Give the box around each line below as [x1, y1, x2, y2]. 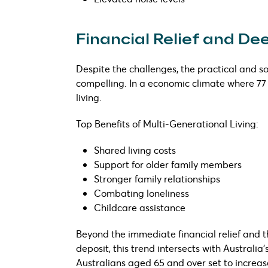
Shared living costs [94, 143, 176, 156]
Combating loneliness [94, 186, 189, 199]
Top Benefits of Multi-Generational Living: [76, 117, 258, 130]
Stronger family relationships [94, 172, 220, 185]
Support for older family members [94, 157, 242, 170]
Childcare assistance [94, 200, 185, 214]
